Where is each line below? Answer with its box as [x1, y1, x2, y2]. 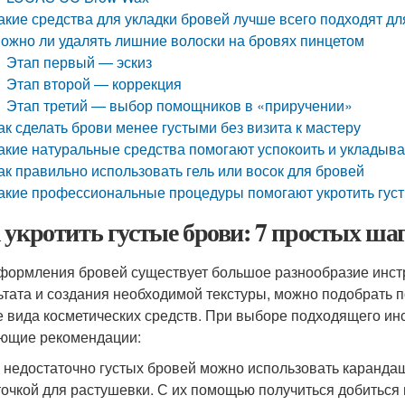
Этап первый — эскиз [6, 52, 153, 72]
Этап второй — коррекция [6, 73, 183, 94]
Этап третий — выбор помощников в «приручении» [6, 95, 353, 116]
